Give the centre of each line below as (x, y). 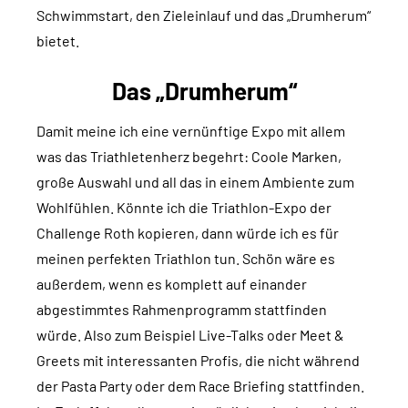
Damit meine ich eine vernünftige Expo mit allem (191, 131)
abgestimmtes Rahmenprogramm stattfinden (182, 310)
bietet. (58, 41)
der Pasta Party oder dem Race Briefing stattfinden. (200, 386)
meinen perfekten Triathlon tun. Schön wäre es (186, 259)
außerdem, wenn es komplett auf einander (172, 284)
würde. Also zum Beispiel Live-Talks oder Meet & (190, 335)
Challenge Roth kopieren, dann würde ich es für (188, 233)
